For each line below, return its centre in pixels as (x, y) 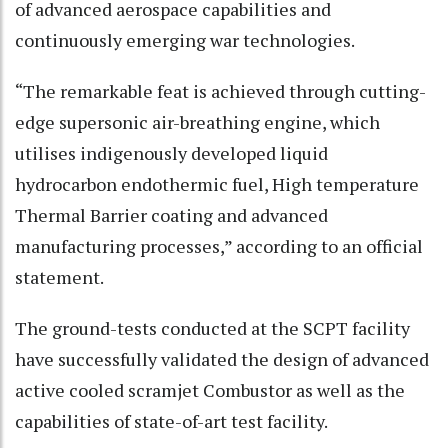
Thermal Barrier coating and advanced (171, 214)
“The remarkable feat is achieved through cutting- (220, 90)
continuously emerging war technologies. (185, 39)
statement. (59, 276)
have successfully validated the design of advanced (222, 358)
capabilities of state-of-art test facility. (171, 420)
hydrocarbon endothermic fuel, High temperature (217, 183)
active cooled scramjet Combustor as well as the (210, 389)
